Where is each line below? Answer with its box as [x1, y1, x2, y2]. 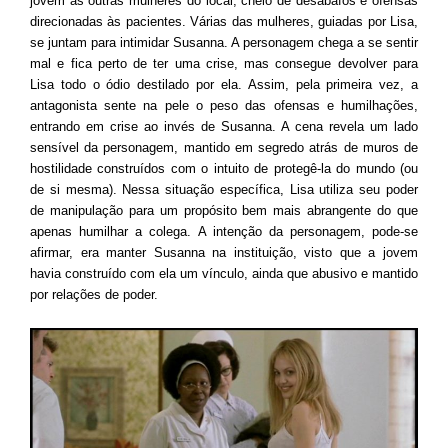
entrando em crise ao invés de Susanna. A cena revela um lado [30, 119, 418, 135]
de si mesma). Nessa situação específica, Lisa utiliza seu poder [30, 182, 418, 198]
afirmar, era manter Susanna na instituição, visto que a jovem [30, 245, 418, 261]
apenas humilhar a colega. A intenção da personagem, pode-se [30, 224, 418, 240]
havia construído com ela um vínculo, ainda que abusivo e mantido [30, 266, 418, 282]
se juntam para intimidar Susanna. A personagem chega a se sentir [30, 35, 418, 51]
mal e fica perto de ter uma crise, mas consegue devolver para [30, 56, 418, 72]
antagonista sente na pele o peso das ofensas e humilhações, [30, 98, 418, 114]
